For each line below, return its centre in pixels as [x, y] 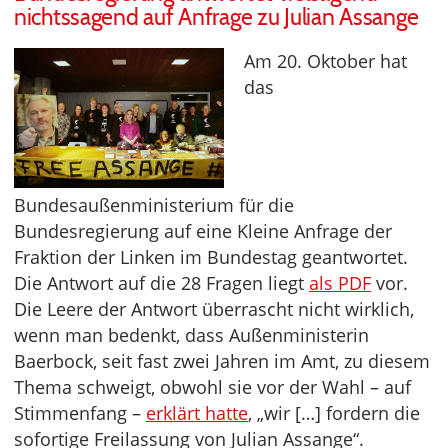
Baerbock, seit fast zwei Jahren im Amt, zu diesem [222, 361]
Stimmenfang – [80, 413]
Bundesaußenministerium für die [154, 205]
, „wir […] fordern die [334, 413]
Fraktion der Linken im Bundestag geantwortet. [211, 257]
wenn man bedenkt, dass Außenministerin [191, 335]
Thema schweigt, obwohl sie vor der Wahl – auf [212, 387]
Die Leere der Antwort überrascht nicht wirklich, [214, 309]
